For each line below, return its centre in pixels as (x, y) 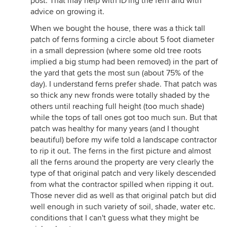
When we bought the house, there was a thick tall (118, 28)
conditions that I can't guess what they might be (115, 218)
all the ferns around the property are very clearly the (122, 162)
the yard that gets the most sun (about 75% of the (117, 73)
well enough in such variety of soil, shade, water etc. (123, 207)
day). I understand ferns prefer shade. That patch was (124, 84)
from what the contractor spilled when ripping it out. (122, 184)
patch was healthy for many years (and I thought (115, 129)
